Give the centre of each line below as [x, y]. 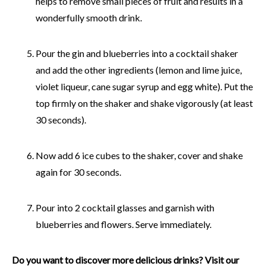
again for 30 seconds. [78, 172]
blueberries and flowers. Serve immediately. [123, 224]
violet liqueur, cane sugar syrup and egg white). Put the [144, 86]
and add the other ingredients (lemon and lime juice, [139, 69]
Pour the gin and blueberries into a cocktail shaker [137, 53]
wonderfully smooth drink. [89, 17]
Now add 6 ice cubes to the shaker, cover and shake [139, 155]
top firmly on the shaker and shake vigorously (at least [144, 103]
